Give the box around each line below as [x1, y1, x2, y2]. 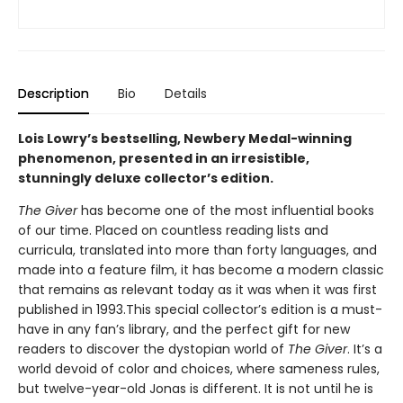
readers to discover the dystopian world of [18, 340, 288, 358]
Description [18, 85, 89, 103]
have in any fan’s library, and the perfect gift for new [18, 320, 350, 338]
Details [165, 85, 207, 103]
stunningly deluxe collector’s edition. [18, 169, 273, 187]
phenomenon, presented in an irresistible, [18, 149, 309, 167]
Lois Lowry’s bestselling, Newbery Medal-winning [18, 130, 352, 148]
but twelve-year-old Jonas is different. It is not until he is [18, 380, 373, 398]
